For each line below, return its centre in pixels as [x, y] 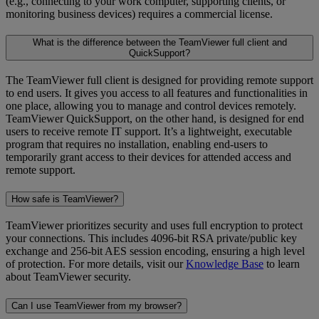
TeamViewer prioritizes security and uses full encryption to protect [154, 226]
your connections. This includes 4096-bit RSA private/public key [151, 239]
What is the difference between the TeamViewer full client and [159, 43]
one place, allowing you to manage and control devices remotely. [151, 105]
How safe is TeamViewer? [65, 199]
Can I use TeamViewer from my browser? [96, 306]
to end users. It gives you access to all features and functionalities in [157, 93]
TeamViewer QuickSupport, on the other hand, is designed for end [155, 118]
